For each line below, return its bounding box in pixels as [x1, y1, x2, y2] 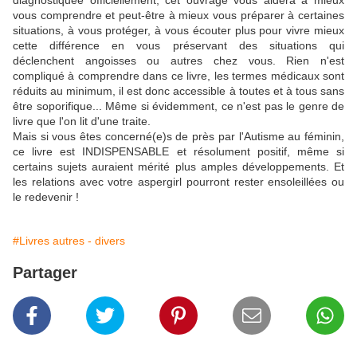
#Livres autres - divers [13, 234, 125, 248]
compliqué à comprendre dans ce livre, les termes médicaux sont [13, 69, 344, 83]
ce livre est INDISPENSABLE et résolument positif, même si [13, 145, 344, 159]
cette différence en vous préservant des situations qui [13, 39, 344, 53]
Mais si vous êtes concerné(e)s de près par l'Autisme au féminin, [13, 130, 344, 143]
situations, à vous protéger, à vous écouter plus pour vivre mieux [13, 24, 344, 37]
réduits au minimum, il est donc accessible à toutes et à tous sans [13, 84, 344, 98]
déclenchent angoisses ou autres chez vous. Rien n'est [13, 54, 344, 68]
